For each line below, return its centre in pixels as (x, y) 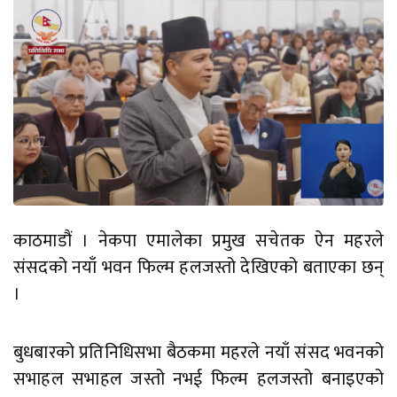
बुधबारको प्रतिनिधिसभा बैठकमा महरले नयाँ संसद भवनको (198, 353)
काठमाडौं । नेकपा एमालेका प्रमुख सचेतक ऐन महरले (198, 241)
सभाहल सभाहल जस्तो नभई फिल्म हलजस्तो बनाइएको (198, 380)
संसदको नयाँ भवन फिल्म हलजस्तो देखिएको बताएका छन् (198, 268)
